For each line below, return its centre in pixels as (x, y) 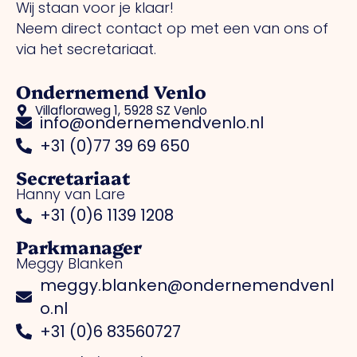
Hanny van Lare (71, 194)
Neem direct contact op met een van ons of (172, 29)
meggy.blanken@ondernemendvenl (186, 285)
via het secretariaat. (86, 49)
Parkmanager (79, 247)
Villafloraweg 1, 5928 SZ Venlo (122, 110)
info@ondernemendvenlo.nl (151, 122)
